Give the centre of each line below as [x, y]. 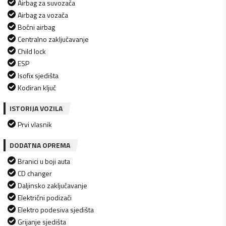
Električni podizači [45, 197]
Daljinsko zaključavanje [52, 185]
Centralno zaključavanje [53, 39]
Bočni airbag [36, 27]
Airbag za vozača [43, 15]
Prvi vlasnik [35, 124]
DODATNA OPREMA [40, 145]
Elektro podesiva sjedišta [56, 209]
